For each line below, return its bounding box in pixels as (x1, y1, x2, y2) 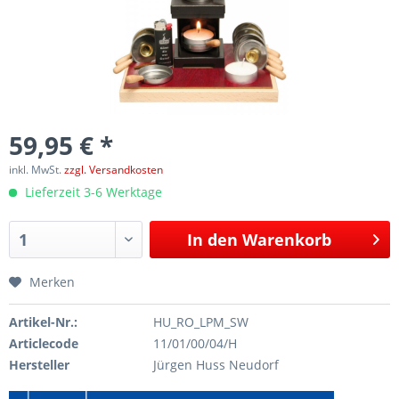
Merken (29, 273, 75, 290)
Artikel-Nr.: (9, 313, 77, 330)
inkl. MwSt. (9, 161, 64, 177)
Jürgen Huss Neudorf (152, 355, 279, 373)
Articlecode (9, 334, 78, 352)
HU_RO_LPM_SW (152, 313, 248, 330)
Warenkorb (242, 228, 332, 250)
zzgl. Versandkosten (64, 161, 163, 177)
